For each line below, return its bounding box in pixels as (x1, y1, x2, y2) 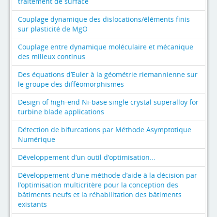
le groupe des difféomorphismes (18, 79, 124, 89)
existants (18, 199, 47, 209)
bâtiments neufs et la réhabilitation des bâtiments (18, 189, 182, 199)
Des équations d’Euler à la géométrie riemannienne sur (18, 69, 198, 79)
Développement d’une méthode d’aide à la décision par (18, 170, 197, 180)
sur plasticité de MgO (18, 24, 88, 33)
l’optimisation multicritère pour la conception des (18, 180, 178, 189)
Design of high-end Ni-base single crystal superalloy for (18, 97, 199, 107)
